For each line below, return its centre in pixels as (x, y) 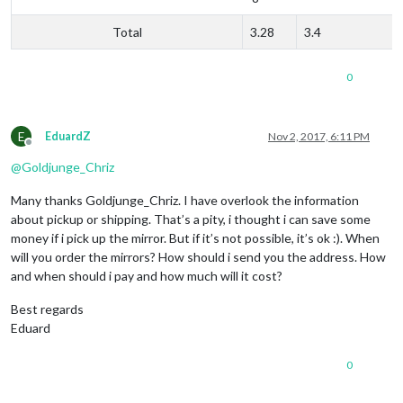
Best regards (47, 309)
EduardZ (68, 136)
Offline (45, 148)
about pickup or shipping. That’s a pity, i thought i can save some (191, 219)
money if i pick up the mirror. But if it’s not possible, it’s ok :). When (195, 237)
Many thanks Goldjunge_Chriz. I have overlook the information (185, 200)
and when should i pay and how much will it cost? (147, 275)
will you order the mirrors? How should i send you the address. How (198, 256)
